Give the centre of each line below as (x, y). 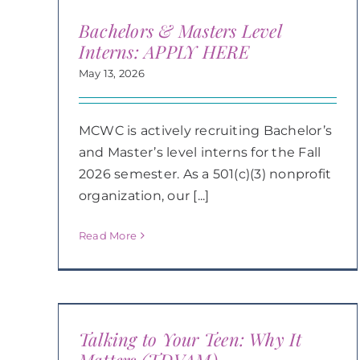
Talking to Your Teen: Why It (190, 339)
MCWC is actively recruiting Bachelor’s (205, 130)
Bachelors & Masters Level (180, 30)
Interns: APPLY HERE (164, 51)
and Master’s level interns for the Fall (200, 152)
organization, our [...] (144, 195)
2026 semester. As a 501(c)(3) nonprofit (205, 174)
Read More (108, 235)
